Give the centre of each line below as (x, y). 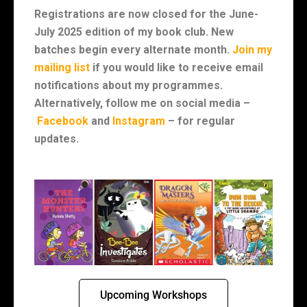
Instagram (139, 121)
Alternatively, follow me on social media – (142, 103)
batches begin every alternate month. (133, 50)
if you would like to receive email (176, 67)
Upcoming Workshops (153, 295)
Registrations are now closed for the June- (146, 14)
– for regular (200, 121)
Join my (252, 50)
